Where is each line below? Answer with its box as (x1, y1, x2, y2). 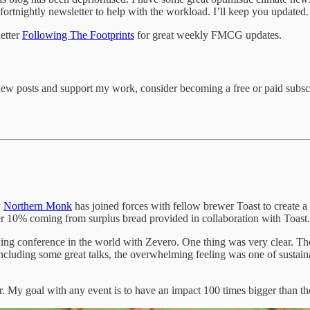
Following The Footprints (22, 28, 134, 41)
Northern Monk (3, 199, 72, 212)
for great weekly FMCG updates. (134, 28, 282, 41)
